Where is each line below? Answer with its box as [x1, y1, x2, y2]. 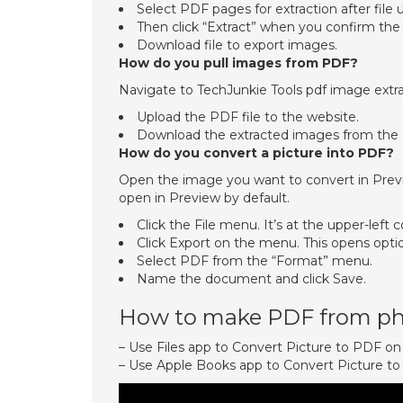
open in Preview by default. [119, 190, 290, 206]
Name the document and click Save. [137, 271, 366, 287]
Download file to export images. [137, 37, 337, 53]
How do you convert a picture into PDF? [119, 145, 394, 161]
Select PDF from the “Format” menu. [137, 253, 372, 269]
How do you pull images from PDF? [119, 55, 358, 71]
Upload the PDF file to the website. [137, 109, 359, 125]
